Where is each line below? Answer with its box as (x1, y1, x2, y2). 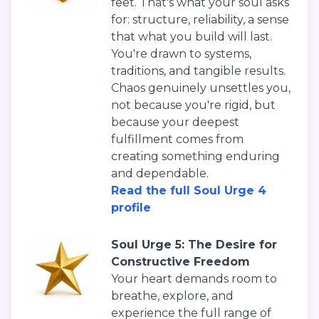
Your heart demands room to (111, 272, 277, 286)
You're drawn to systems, (111, 47, 251, 61)
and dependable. (111, 167, 209, 181)
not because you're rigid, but (111, 98, 276, 113)
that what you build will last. (111, 30, 272, 44)
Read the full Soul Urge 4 (111, 184, 266, 198)
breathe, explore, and (111, 289, 234, 303)
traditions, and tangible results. (111, 64, 286, 78)
